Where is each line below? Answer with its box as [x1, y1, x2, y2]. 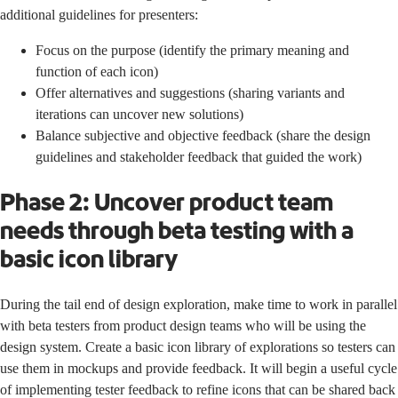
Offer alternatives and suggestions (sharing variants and [36, 84, 345, 100]
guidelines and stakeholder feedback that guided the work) [36, 148, 362, 164]
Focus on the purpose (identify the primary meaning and [36, 42, 349, 58]
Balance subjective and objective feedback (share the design [36, 127, 370, 143]
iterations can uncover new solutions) [36, 106, 243, 122]
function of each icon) [36, 63, 158, 79]
